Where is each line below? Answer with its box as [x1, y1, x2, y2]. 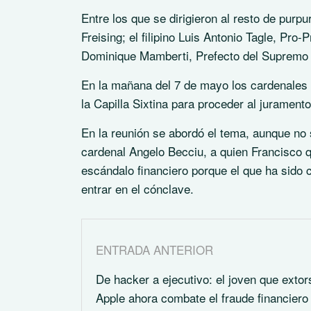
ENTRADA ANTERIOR [96, 241, 213, 259]
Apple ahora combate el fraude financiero [96, 289, 308, 307]
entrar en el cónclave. [81, 180, 194, 198]
